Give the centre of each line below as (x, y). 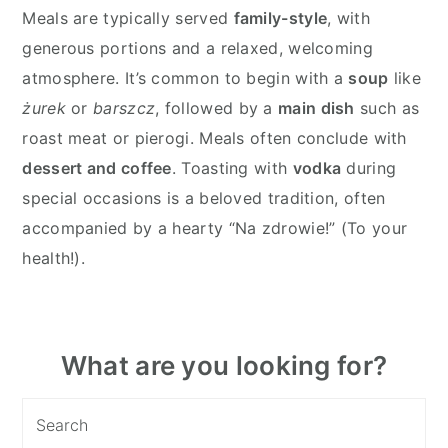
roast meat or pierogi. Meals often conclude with (214, 137)
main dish (316, 107)
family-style (280, 17)
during (369, 167)
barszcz (124, 107)
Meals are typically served (128, 17)
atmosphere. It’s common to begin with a (185, 77)
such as (387, 107)
